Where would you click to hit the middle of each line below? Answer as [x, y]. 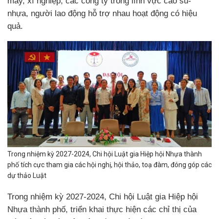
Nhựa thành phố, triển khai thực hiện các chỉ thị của [102, 209]
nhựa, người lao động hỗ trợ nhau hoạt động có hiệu [102, 13]
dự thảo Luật [27, 175]
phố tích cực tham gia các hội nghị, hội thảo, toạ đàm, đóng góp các [109, 164]
